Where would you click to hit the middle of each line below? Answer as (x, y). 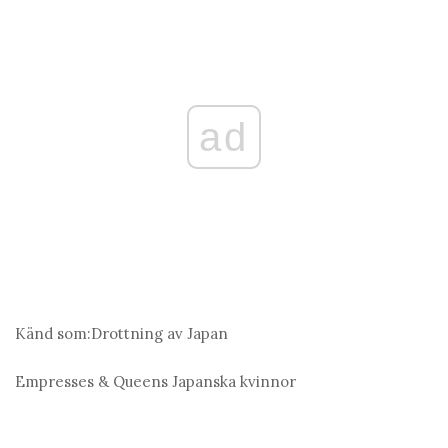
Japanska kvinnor (234, 382)
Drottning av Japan (159, 334)
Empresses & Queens (93, 382)
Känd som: (53, 334)
